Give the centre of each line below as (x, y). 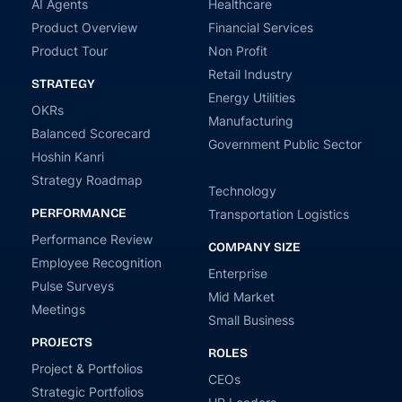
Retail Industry (250, 74)
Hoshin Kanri (68, 157)
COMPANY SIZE (254, 247)
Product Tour (70, 51)
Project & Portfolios (87, 368)
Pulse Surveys (73, 286)
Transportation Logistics (279, 214)
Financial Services (261, 27)
